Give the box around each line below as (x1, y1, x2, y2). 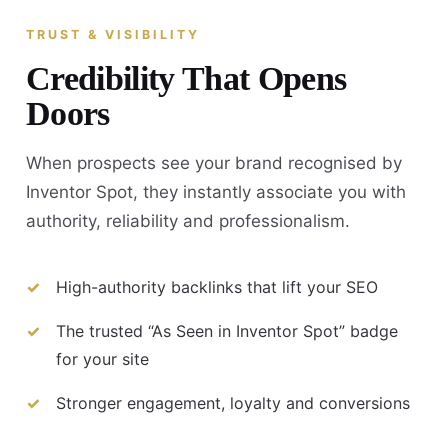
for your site (56, 349, 149, 370)
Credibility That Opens (26, 59, 347, 97)
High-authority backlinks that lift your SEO (56, 277, 378, 298)
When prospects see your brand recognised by (26, 152, 402, 173)
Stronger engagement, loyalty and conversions (56, 393, 410, 414)
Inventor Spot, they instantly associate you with (26, 181, 406, 202)
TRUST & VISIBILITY (26, 26, 200, 42)
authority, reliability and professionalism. (26, 210, 350, 231)
